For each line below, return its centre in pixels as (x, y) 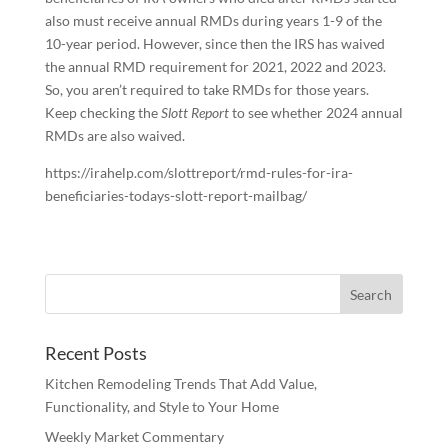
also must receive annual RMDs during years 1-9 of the (213, 20)
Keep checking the (102, 112)
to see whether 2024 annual (315, 112)
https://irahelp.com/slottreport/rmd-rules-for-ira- (198, 172)
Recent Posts (95, 353)
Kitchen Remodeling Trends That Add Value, (180, 383)
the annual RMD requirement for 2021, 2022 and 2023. (215, 66)
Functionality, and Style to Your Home (161, 406)
